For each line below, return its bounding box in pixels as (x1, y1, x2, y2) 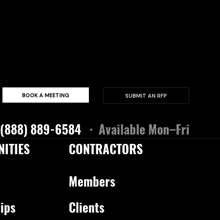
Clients (69, 198, 105, 217)
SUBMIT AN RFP (125, 92, 167, 99)
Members (69, 172, 116, 191)
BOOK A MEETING (22, 91, 69, 99)
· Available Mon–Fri (89, 120, 190, 138)
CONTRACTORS (69, 139, 143, 158)
